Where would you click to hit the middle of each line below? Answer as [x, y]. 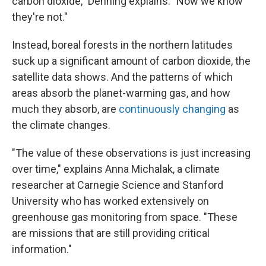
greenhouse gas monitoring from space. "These [125, 217]
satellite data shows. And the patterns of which [122, 77]
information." [42, 249]
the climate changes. [61, 125]
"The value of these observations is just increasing [131, 153]
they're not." [40, 17]
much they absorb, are [65, 109]
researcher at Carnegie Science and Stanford [118, 185]
